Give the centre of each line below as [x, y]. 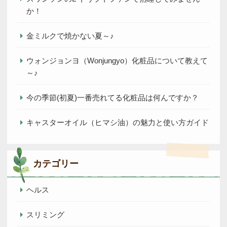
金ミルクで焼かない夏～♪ [70, 35]
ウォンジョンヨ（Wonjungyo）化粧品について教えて [117, 60]
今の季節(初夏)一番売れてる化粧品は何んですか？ [112, 97]
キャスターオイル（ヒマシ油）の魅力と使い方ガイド [118, 122]
